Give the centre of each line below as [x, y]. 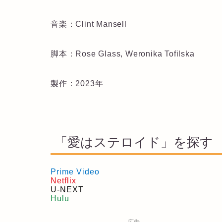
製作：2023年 [77, 83]
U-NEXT [67, 189]
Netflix [63, 180]
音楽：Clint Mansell [89, 24]
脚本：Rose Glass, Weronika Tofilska [123, 54]
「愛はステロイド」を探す [134, 142]
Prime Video [75, 171]
